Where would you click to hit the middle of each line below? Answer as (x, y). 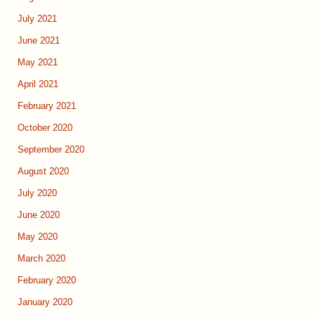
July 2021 (37, 19)
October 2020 (45, 128)
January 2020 (45, 303)
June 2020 (39, 216)
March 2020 (41, 259)
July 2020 (37, 194)
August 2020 (43, 172)
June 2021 (39, 41)
